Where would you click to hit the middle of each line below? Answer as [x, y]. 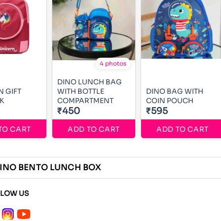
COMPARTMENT [85, 101]
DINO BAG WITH [175, 91]
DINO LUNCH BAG [90, 82]
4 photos [113, 63]
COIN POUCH [170, 101]
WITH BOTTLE [81, 91]
